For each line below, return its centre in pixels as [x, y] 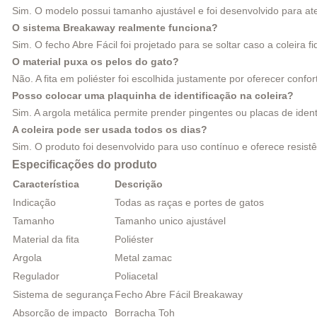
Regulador [36, 276]
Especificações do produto [85, 164]
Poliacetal [136, 276]
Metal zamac [143, 257]
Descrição [139, 184]
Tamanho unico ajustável [170, 220]
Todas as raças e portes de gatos [189, 202]
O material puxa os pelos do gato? [96, 61]
